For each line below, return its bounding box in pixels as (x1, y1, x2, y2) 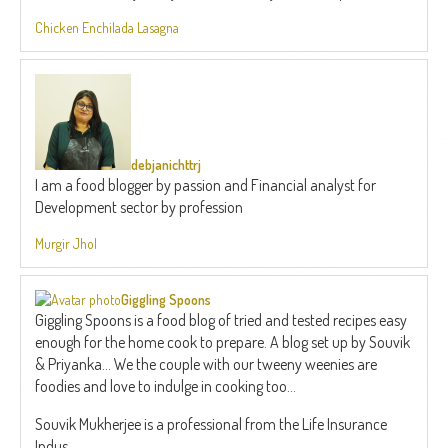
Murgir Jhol (35, 234, 97, 252)
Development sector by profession (35, 196, 243, 217)
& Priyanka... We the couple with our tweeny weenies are (35, 353, 377, 374)
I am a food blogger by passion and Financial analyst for (35, 174, 376, 195)
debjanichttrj (131, 155, 201, 173)
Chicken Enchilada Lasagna (35, 18, 179, 36)
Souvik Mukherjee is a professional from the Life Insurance (35, 413, 387, 434)
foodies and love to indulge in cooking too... (35, 375, 296, 396)
